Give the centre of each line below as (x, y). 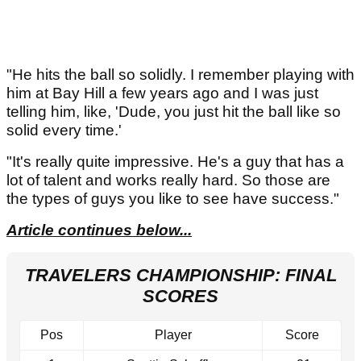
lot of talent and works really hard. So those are (168, 180)
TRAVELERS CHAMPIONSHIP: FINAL (180, 275)
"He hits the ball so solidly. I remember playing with (180, 74)
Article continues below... (99, 230)
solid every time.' (66, 130)
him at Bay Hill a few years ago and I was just (162, 93)
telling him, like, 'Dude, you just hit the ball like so (174, 111)
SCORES (180, 296)
